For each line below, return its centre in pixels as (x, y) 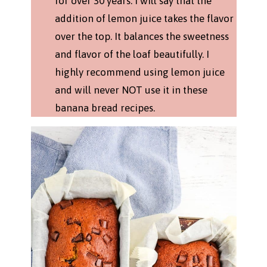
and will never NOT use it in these (131, 90)
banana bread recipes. (105, 108)
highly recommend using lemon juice (139, 72)
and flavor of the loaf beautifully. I (132, 54)
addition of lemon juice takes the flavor (144, 18)
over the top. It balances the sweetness (142, 36)
